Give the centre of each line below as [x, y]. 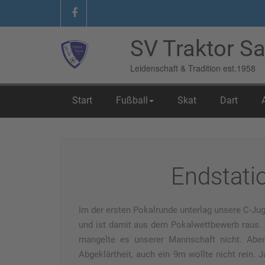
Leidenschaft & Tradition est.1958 [193, 68]
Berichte [116, 101]
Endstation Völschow [190, 101]
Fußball [132, 100]
